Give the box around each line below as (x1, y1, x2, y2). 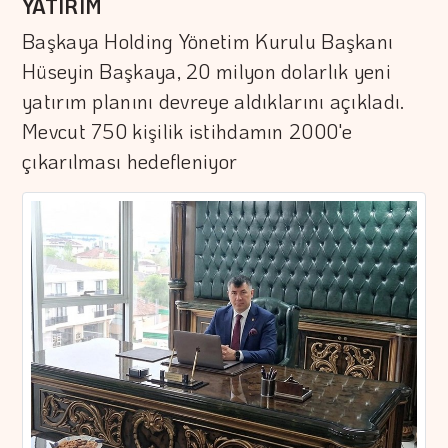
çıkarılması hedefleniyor (22, 148, 238, 175)
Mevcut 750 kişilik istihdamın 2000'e (22, 118, 353, 145)
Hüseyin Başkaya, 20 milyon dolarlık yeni (22, 58, 392, 85)
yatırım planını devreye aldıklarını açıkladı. (22, 88, 405, 115)
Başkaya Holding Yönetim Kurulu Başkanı (22, 28, 394, 55)
